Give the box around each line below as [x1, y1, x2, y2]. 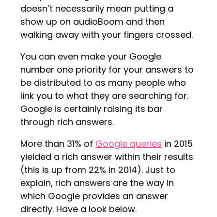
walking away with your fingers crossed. [20, 29, 193, 41]
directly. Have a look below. [20, 203, 137, 216]
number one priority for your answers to [20, 63, 194, 76]
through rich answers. [20, 116, 114, 128]
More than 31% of [20, 138, 96, 150]
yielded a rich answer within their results [20, 151, 194, 163]
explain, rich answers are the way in [20, 177, 174, 189]
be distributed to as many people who [20, 77, 186, 89]
